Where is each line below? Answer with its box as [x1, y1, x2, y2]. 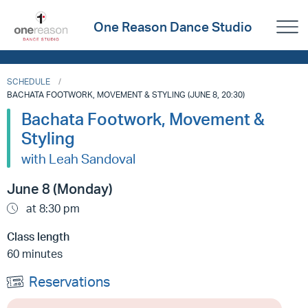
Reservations [29, 273, 110, 290]
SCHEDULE [7, 76, 50, 87]
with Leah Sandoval [21, 151, 135, 167]
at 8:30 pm [23, 201, 80, 215]
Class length [7, 230, 69, 243]
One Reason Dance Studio [93, 19, 252, 36]
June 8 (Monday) [7, 180, 113, 197]
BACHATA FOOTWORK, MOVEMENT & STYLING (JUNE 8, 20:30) [7, 89, 245, 100]
